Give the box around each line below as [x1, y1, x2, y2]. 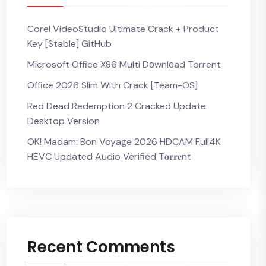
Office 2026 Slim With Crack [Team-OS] [27, 79, 198, 91]
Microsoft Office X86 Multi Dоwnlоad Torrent [27, 58, 221, 71]
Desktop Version [27, 115, 100, 127]
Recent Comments [27, 236, 175, 258]
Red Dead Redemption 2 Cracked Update [27, 100, 206, 112]
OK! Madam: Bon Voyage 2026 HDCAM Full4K [27, 135, 221, 148]
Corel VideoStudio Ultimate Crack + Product [27, 23, 219, 35]
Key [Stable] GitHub [27, 37, 112, 50]
